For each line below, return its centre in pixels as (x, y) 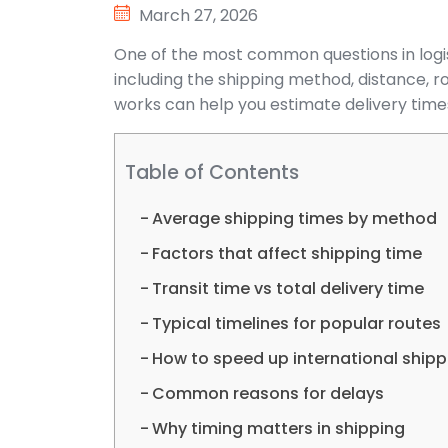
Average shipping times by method (295, 218)
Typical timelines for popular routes (297, 323)
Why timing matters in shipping (279, 428)
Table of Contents (212, 173)
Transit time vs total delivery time (288, 288)
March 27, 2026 (198, 15)
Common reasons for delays (268, 393)
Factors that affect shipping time (287, 253)
